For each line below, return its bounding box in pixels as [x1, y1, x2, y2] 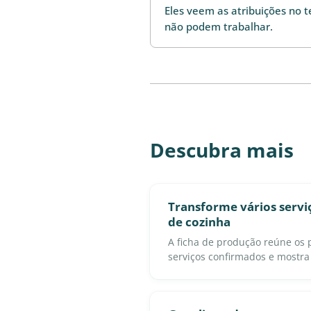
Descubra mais [150, 136, 294, 163]
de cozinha [168, 213, 230, 230]
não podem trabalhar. [165, 19, 273, 33]
